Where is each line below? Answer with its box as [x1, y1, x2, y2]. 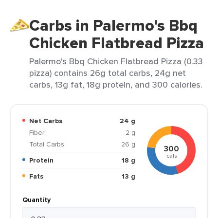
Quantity [22, 195, 51, 204]
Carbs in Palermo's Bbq [29, 14, 198, 37]
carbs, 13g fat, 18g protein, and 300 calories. [29, 78, 202, 91]
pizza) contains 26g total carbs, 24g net [29, 67, 186, 79]
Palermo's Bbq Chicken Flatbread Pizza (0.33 [29, 55, 203, 67]
